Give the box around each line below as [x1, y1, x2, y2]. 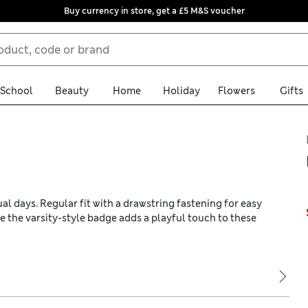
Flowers [218, 84, 255, 97]
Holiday [163, 84, 200, 97]
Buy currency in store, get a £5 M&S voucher [63, 5, 245, 16]
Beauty [54, 84, 89, 97]
